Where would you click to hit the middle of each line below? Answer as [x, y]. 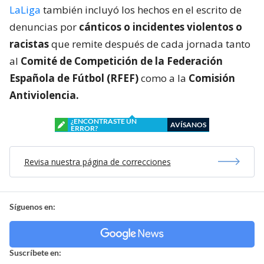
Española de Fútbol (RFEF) [74, 78]
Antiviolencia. [44, 95]
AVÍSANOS [188, 124]
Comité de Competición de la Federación [121, 61]
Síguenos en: [32, 206]
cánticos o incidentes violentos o [161, 27]
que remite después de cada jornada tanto [150, 44]
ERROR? [84, 128]
